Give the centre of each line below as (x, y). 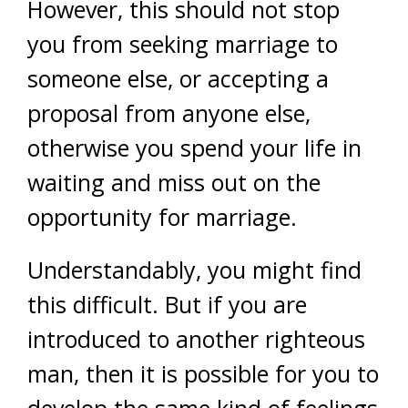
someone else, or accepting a (178, 78)
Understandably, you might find (194, 270)
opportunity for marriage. (162, 217)
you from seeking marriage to (183, 44)
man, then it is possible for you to (203, 373)
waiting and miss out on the (174, 182)
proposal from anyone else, (169, 113)
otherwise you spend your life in (194, 148)
